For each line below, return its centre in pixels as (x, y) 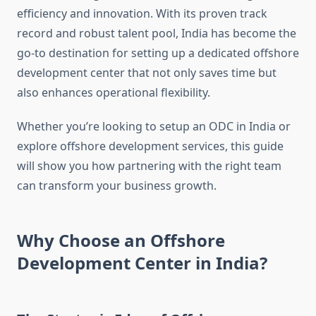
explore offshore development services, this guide (150, 146)
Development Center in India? (142, 263)
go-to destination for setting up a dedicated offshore (158, 53)
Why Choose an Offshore (121, 241)
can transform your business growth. (117, 186)
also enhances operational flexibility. (114, 93)
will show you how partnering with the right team (149, 166)
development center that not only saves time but (147, 73)
